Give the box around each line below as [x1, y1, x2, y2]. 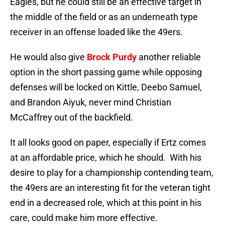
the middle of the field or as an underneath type [10, 12, 198, 23]
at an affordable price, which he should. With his [10, 152, 201, 163]
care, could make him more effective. [10, 212, 158, 223]
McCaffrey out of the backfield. [10, 112, 133, 123]
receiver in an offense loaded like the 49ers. [10, 27, 183, 38]
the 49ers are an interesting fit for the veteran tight [10, 182, 210, 193]
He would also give [10, 52, 87, 63]
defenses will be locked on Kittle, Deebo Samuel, [10, 82, 202, 93]
